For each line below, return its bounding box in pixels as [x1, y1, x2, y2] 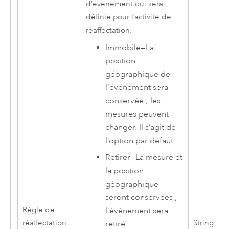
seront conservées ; [105, 192, 178, 202]
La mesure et [135, 152, 183, 163]
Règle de [22, 205, 55, 215]
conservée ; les [105, 96, 161, 106]
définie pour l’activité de [85, 12, 171, 22]
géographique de [105, 69, 171, 80]
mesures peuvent [105, 109, 169, 120]
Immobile [105, 42, 141, 53]
